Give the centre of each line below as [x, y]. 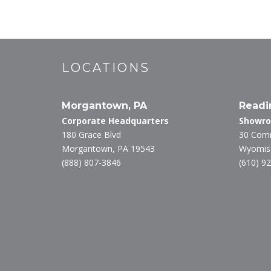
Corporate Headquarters [115, 121]
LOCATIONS [106, 68]
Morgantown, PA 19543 [108, 149]
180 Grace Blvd [91, 135]
